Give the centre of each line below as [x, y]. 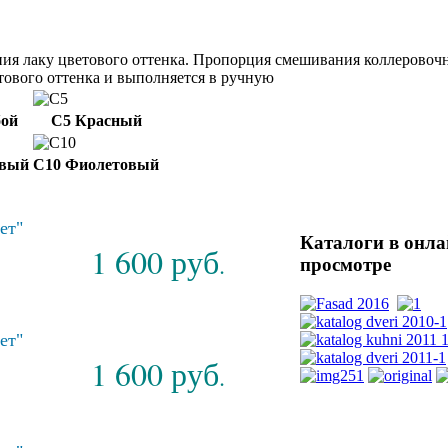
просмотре [345, 265]
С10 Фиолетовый [96, 165]
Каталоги [342, 243]
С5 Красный [96, 121]
